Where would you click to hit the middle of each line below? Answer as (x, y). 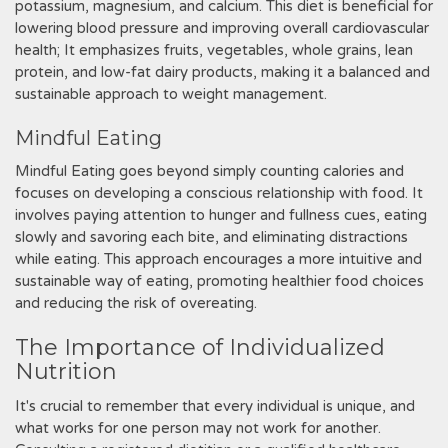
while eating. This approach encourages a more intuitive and (218, 259)
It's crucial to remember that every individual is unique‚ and (215, 406)
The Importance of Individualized (200, 347)
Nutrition (66, 371)
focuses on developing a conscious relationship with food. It (219, 193)
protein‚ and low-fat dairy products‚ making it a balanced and (222, 72)
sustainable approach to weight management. (171, 94)
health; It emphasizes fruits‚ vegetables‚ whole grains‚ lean (214, 50)
